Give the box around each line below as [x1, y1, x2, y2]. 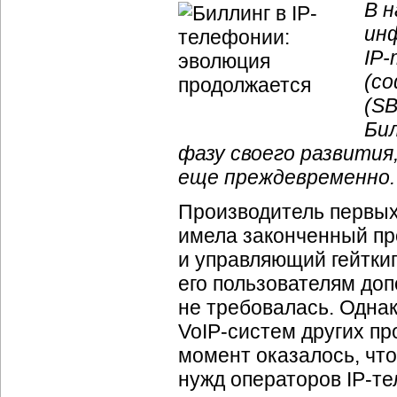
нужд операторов [178, 368, 346, 391]
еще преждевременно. [178, 166, 395, 189]
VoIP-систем [178, 320, 296, 343]
